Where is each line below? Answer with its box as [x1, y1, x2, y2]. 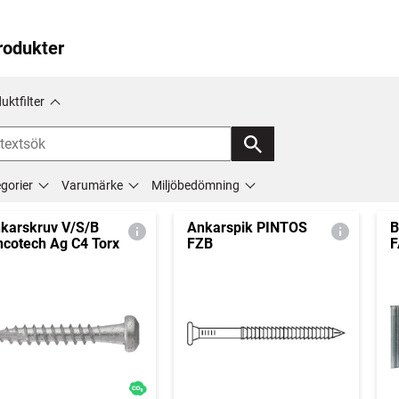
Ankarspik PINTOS [186, 219, 307, 236]
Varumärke [61, 178, 123, 192]
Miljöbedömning [151, 178, 240, 192]
